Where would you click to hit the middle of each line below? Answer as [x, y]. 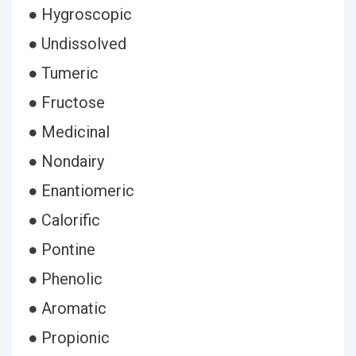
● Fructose [66, 103]
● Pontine [62, 250]
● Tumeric [63, 73]
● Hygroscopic [80, 14]
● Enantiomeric [81, 191]
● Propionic [69, 338]
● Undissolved [77, 44]
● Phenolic [65, 279]
